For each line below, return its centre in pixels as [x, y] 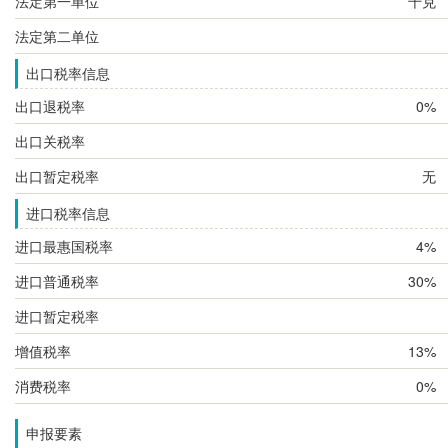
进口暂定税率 [57, 315]
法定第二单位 [57, 35]
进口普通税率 [57, 280]
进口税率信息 [67, 213]
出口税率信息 [67, 73]
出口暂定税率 [57, 175]
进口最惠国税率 [64, 245]
